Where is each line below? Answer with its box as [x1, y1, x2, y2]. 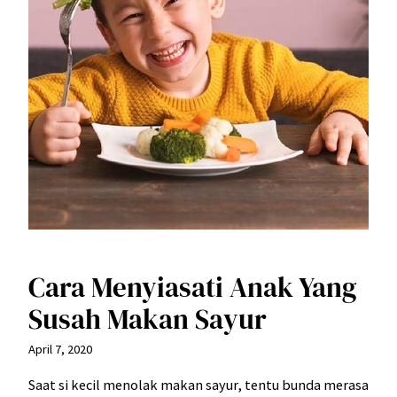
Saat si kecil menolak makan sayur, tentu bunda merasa [28, 375, 369, 393]
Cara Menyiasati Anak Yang [28, 268, 356, 306]
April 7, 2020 [28, 340, 92, 357]
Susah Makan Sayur [28, 300, 267, 338]
